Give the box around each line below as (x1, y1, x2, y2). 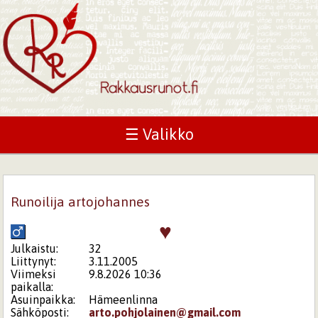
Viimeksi (11, 267, 57, 280)
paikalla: (11, 280, 54, 293)
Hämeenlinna (88, 292, 158, 306)
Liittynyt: (11, 254, 57, 268)
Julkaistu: (11, 241, 59, 255)
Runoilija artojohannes (11, 193, 150, 209)
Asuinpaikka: (11, 292, 76, 306)
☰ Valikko (124, 126, 194, 143)
